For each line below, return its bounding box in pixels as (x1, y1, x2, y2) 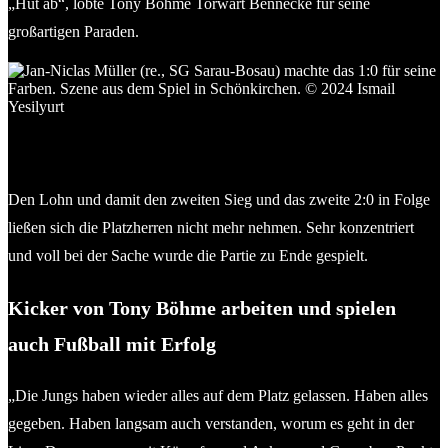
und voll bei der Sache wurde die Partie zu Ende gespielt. (8, 246, 368, 264)
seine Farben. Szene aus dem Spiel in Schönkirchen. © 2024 (8, 133, 410, 151)
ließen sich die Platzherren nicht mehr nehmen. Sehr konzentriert (8, 218, 414, 236)
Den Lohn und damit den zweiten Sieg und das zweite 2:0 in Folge (8, 190, 430, 208)
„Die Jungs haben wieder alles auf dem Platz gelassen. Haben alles (8, 386, 428, 404)
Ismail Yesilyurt (8, 151, 112, 169)
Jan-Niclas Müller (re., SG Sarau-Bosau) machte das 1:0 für (8, 115, 412, 133)
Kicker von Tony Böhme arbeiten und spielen (8, 296, 396, 319)
